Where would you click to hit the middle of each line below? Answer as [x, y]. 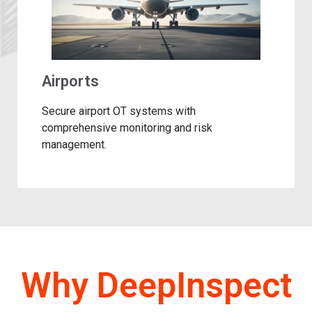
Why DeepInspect [156, 285]
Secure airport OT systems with [119, 111]
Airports [70, 81]
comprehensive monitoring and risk [127, 128]
